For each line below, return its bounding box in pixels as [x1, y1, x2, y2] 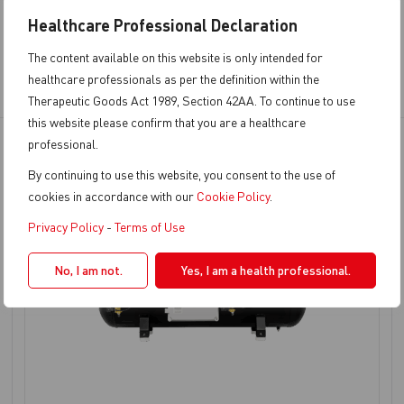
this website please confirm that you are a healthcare [28, 115, 306, 130]
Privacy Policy [28, 219, 104, 234]
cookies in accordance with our [28, 188, 197, 204]
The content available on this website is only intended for [28, 50, 323, 65]
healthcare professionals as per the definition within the [28, 71, 319, 87]
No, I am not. [53, 262, 123, 278]
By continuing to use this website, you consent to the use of [28, 167, 335, 182]
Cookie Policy [197, 188, 270, 204]
